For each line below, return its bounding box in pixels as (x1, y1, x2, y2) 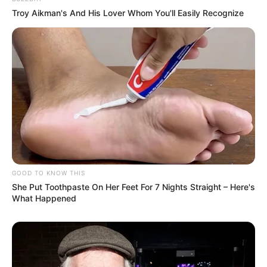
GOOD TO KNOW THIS (12, 169, 85, 176)
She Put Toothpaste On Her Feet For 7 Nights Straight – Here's (12, 181, 255, 192)
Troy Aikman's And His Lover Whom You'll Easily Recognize (12, 7, 244, 18)
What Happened (12, 193, 76, 203)
